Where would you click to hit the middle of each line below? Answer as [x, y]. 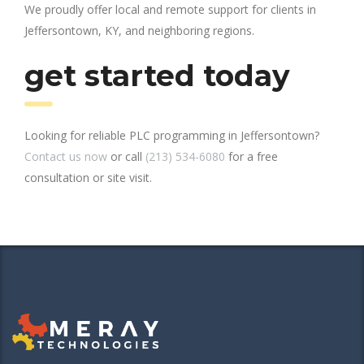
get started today [157, 75]
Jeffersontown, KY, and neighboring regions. [139, 30]
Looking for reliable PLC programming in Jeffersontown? [172, 135]
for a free [251, 156]
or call [126, 156]
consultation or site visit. [88, 177]
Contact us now [66, 156]
